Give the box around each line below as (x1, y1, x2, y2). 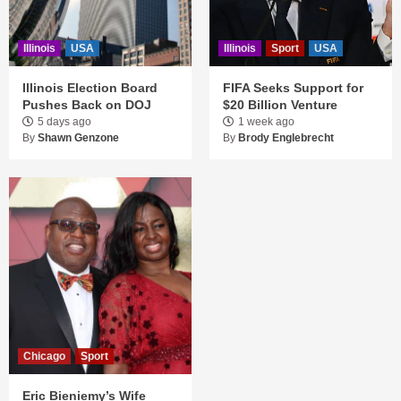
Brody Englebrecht (238, 131, 334, 144)
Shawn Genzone (38, 131, 119, 144)
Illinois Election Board (22, 80, 158, 95)
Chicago (23, 349, 65, 363)
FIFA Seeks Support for (223, 80, 363, 95)
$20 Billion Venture (223, 97, 337, 112)
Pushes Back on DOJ (22, 97, 151, 112)
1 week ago (238, 115, 294, 128)
